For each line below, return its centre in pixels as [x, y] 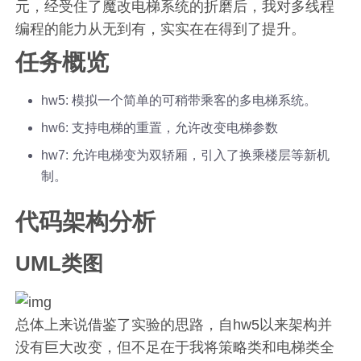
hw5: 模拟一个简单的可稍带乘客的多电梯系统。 [179, 100]
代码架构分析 [86, 221]
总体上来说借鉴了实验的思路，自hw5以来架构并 [174, 324]
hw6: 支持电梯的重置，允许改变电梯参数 [160, 127]
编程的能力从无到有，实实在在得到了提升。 [161, 29]
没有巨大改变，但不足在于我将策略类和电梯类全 [175, 347]
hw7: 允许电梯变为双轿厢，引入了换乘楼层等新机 [186, 155]
